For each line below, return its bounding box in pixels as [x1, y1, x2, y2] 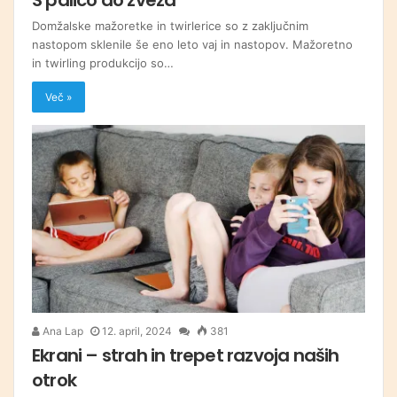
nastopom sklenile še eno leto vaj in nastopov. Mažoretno [32, 36, 353, 51]
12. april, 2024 [102, 323, 172, 338]
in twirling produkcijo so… [32, 55, 174, 70]
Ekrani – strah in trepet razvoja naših [32, 342, 339, 368]
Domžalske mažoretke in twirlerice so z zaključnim [32, 18, 308, 33]
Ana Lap [40, 323, 83, 338]
